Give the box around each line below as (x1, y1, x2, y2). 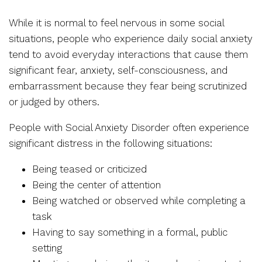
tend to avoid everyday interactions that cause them (9, 49, 248, 60)
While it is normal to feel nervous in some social (9, 17, 224, 29)
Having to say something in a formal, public (32, 226, 227, 238)
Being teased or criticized (32, 163, 147, 175)
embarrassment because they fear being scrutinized (9, 80, 247, 92)
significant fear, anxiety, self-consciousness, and (9, 64, 227, 76)
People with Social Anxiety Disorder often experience (9, 122, 249, 133)
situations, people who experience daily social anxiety (9, 33, 253, 44)
